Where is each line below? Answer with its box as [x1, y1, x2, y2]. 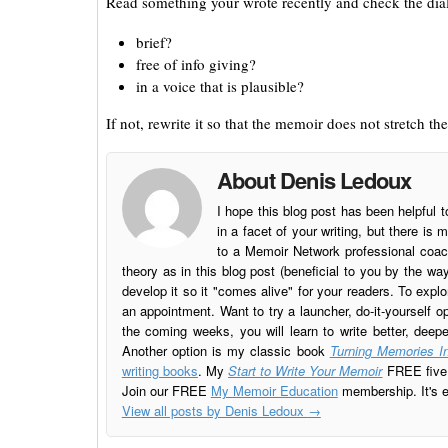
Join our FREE [121, 380, 211, 400]
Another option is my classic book [121, 340, 330, 360]
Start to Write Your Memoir [228, 360, 383, 380]
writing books [121, 360, 198, 380]
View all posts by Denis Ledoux [121, 400, 308, 420]
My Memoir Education [210, 380, 338, 400]
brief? [135, 31, 172, 52]
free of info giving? [135, 53, 256, 74]
